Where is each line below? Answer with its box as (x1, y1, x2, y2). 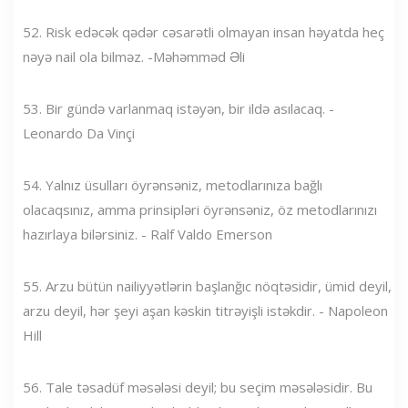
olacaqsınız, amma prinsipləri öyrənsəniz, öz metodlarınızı (23, 199, 377, 219)
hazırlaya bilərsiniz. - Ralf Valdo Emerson (23, 224, 272, 243)
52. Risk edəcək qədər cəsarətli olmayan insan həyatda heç (23, 22, 384, 41)
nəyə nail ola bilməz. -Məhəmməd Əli (23, 46, 245, 66)
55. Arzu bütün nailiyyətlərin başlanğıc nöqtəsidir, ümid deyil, (23, 276, 392, 295)
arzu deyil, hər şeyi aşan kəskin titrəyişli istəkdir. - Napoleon (23, 301, 388, 320)
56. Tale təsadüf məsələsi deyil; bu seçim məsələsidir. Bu (23, 377, 372, 396)
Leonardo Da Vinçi (23, 123, 135, 142)
